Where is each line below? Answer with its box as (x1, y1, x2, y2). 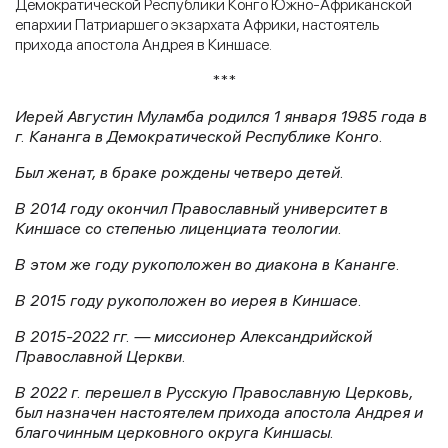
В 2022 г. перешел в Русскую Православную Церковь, (15, 382, 413, 402)
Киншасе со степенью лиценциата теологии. (15, 218, 342, 238)
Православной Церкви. (15, 346, 186, 366)
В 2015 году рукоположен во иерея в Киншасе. (15, 290, 362, 310)
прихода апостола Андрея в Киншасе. (15, 34, 272, 54)
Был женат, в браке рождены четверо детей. (15, 162, 344, 182)
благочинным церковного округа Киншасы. (15, 422, 334, 442)
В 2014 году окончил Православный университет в (15, 198, 388, 218)
